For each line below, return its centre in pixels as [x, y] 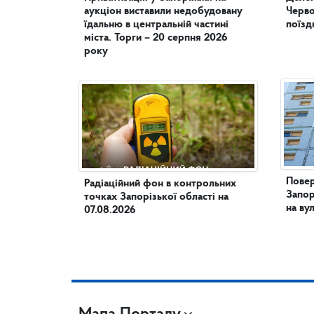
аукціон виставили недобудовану [163, 11]
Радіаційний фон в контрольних [160, 184]
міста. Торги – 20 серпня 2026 [156, 38]
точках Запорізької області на [156, 197]
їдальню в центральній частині [109, 25]
